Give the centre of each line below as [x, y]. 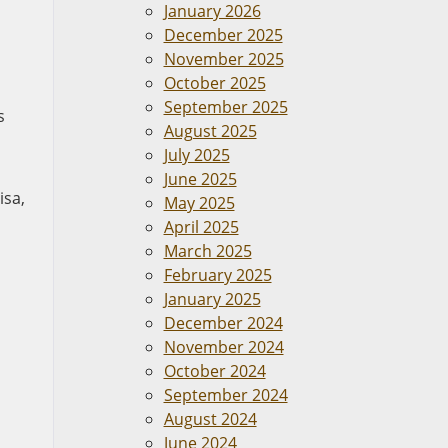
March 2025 [207, 251]
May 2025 [199, 203]
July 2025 [196, 155]
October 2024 [214, 371]
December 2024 [223, 323]
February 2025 [217, 275]
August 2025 [210, 131]
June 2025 [200, 179]
